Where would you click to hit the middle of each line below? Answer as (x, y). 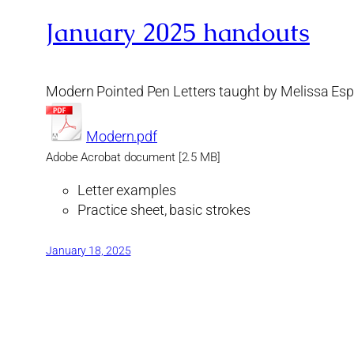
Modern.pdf (122, 137)
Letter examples (127, 190)
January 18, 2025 (88, 251)
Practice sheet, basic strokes (164, 210)
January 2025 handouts (178, 32)
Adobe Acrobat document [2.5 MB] (133, 158)
